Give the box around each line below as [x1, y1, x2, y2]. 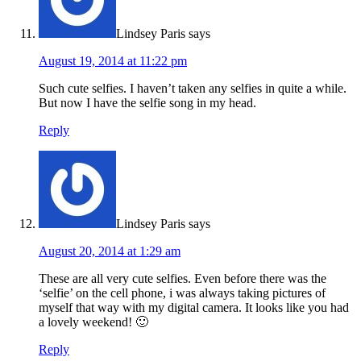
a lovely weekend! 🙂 [39, 315, 148, 330]
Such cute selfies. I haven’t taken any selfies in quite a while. [39, 81, 346, 96]
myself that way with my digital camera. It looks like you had [39, 301, 349, 315]
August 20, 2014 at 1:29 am [39, 244, 180, 259]
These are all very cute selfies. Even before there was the [39, 272, 326, 286]
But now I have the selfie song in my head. [39, 96, 256, 110]
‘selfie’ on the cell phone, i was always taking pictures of [39, 286, 326, 301]
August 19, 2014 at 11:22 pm [39, 54, 187, 68]
